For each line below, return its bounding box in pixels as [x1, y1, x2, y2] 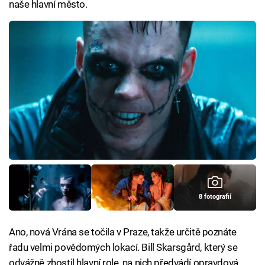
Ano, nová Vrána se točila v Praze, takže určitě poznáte [9, 225, 237, 238]
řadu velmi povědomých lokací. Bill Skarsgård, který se [9, 241, 238, 253]
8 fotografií [198, 193, 231, 201]
